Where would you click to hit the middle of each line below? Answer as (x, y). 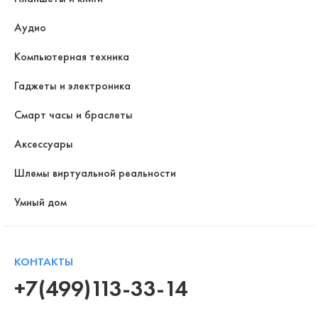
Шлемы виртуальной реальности (95, 172)
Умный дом (40, 202)
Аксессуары (44, 143)
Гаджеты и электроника (72, 85)
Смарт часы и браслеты (73, 114)
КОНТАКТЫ (44, 261)
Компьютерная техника (72, 56)
